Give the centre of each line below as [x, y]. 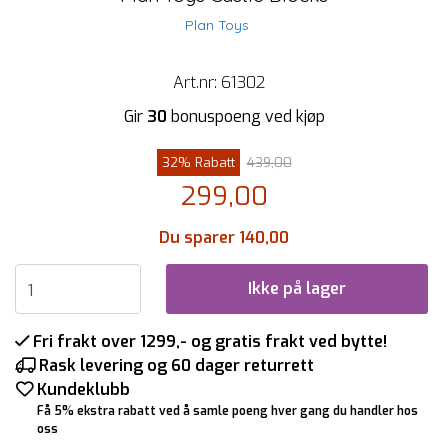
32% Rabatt [198, 162]
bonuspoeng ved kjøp [245, 116]
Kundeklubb [83, 389]
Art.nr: [197, 82]
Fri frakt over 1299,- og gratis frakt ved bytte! [210, 341]
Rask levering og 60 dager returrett [176, 365]
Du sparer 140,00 [224, 237]
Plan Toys [216, 24]
